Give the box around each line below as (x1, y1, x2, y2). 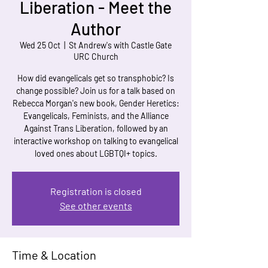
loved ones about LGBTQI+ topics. (34, 148, 157, 159)
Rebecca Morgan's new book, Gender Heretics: (12, 98, 179, 108)
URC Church (73, 51, 118, 62)
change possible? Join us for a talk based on (16, 86, 175, 96)
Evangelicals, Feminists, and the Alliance (23, 111, 169, 121)
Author (71, 19, 121, 39)
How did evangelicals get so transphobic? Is (17, 73, 174, 83)
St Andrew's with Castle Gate (69, 40, 172, 50)
